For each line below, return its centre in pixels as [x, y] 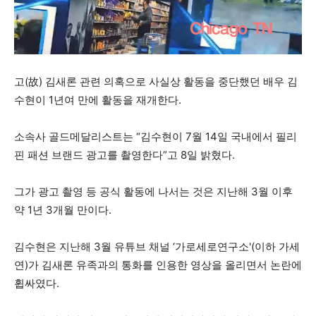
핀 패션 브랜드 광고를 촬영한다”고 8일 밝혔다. [124, 154]
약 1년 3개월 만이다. [63, 209]
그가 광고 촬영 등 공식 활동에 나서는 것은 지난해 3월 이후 [153, 191]
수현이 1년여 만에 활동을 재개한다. [98, 99]
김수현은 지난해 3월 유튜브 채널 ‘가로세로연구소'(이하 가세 [157, 246]
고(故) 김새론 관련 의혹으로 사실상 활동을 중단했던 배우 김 [156, 81]
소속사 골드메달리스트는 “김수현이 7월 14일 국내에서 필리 [156, 136]
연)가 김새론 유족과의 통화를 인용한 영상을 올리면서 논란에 [158, 265]
